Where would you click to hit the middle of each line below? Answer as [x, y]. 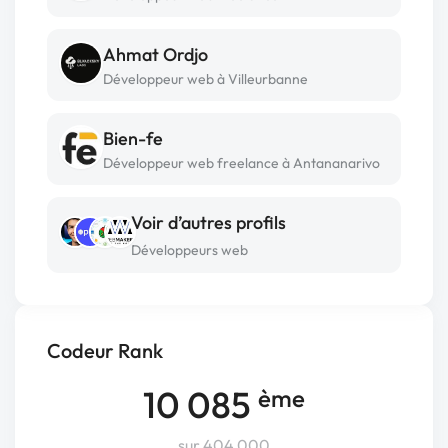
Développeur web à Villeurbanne [205, 78]
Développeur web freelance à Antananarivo [241, 162]
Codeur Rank [105, 350]
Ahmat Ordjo [155, 54]
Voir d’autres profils [208, 222]
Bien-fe [133, 138]
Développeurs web [189, 249]
